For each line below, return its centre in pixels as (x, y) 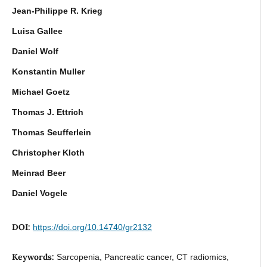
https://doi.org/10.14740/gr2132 (92, 227)
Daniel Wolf (35, 51)
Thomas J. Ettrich (47, 112)
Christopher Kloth (48, 152)
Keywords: (34, 257)
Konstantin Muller (48, 71)
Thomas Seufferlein (51, 132)
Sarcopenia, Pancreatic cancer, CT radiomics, (142, 257)
